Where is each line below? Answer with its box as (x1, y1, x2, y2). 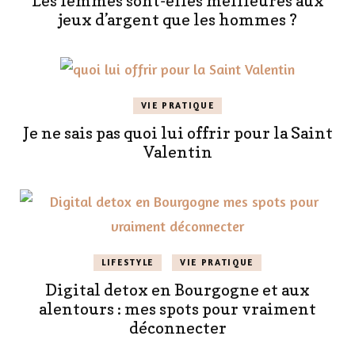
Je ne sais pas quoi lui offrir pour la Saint (22, 124, 333, 143)
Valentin (143, 143, 212, 162)
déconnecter (128, 319, 227, 338)
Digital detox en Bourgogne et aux (45, 281, 310, 300)
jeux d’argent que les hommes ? (58, 10, 297, 30)
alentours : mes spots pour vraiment (39, 300, 316, 319)
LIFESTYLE (101, 257, 155, 269)
